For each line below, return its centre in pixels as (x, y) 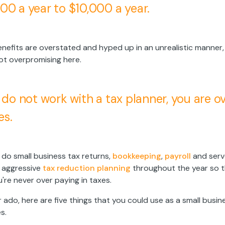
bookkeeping (137, 156)
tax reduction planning (87, 168)
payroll (178, 156)
